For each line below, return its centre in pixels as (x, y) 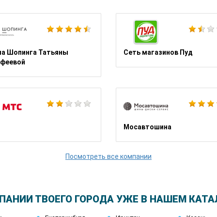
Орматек (99, 93)
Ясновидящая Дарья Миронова (136, 18)
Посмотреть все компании (108, 156)
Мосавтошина (147, 127)
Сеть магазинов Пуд (158, 52)
